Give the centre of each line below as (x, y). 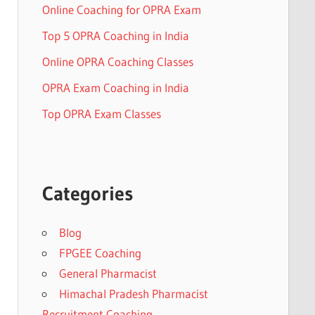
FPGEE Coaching (100, 253)
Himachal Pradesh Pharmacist (133, 294)
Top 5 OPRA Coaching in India (115, 35)
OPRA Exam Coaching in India (115, 87)
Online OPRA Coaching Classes (117, 61)
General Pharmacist (108, 274)
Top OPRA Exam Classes (101, 113)
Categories (87, 194)
